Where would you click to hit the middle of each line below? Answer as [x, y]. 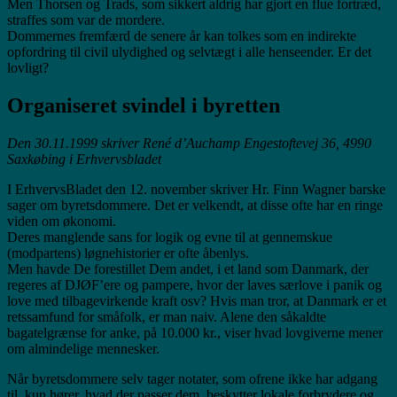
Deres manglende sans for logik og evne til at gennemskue [170, 237]
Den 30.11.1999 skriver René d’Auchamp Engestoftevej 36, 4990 [189, 144]
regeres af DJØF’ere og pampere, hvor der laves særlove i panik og [195, 285]
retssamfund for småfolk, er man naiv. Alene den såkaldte [167, 317]
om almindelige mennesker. [83, 349]
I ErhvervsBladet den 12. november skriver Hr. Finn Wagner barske [196, 190]
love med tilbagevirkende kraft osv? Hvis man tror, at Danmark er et [197, 301]
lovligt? [28, 68]
